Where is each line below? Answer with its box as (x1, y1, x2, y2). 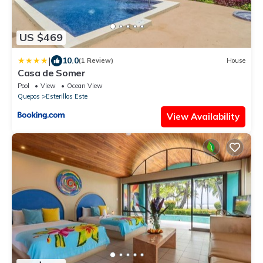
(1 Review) (79, 56, 113, 65)
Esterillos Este (46, 92, 87, 100)
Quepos (18, 92, 40, 100)
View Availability (167, 110, 240, 122)
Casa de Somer (18, 66, 86, 79)
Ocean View (67, 81, 103, 90)
